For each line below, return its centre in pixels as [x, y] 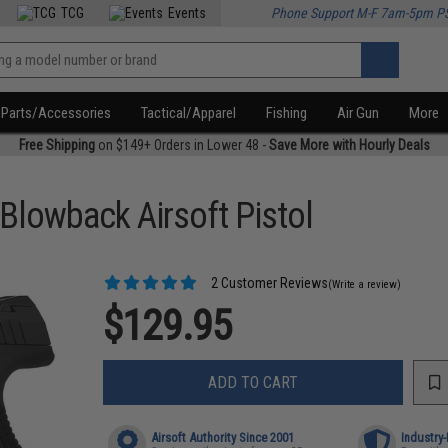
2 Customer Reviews [268, 283]
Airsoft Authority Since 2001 [223, 437]
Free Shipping [56, 145]
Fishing [287, 113]
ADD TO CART [253, 382]
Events [187, 13]
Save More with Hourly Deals [349, 145]
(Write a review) [365, 284]
